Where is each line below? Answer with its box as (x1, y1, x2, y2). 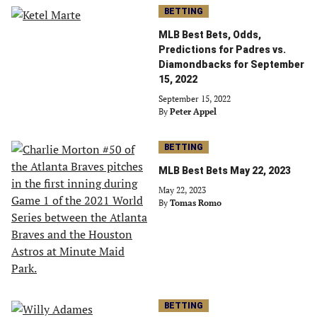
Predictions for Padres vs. (158, 44, 286, 55)
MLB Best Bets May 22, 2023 (158, 165, 291, 176)
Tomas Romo (170, 197, 221, 208)
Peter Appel (170, 106, 217, 117)
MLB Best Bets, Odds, (158, 29, 261, 40)
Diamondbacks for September (158, 59, 304, 70)
